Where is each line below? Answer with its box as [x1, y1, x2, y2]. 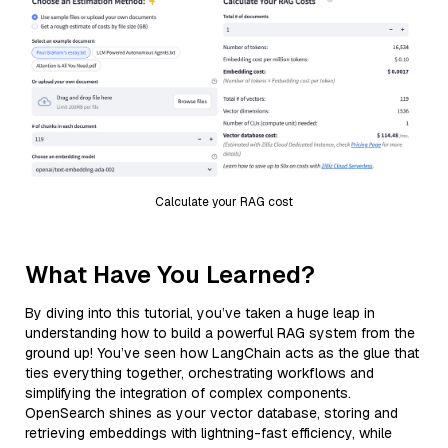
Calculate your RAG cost [155, 193, 293, 210]
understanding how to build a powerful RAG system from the [25, 323, 415, 342]
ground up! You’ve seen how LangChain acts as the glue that [25, 343, 419, 362]
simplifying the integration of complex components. [25, 383, 351, 402]
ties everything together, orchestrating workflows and [25, 363, 374, 382]
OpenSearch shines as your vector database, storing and [25, 403, 398, 422]
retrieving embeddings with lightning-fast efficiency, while [25, 423, 392, 442]
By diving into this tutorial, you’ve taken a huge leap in [25, 303, 375, 322]
